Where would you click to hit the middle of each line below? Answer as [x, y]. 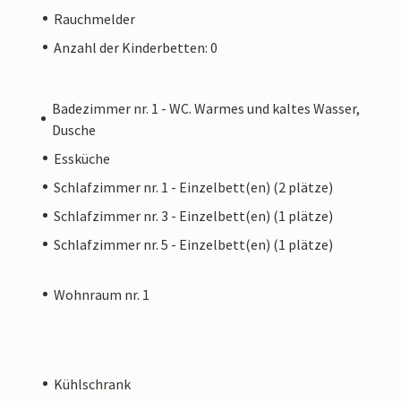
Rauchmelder [94, 18]
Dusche [73, 129]
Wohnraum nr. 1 [102, 294]
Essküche [82, 158]
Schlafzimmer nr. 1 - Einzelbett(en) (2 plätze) [193, 187]
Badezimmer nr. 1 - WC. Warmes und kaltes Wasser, [205, 108]
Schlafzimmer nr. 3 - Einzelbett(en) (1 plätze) [193, 215]
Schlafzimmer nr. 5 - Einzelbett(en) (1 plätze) [193, 244]
